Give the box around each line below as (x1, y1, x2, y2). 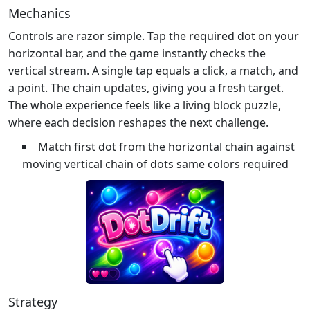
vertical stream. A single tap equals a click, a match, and (8, 62, 298, 78)
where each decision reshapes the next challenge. (8, 114, 268, 130)
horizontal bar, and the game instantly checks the (8, 45, 266, 61)
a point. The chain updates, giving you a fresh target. (8, 80, 284, 95)
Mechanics (8, 4, 71, 21)
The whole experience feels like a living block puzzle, (8, 97, 281, 113)
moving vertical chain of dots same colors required (22, 156, 289, 172)
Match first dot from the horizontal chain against (38, 138, 295, 154)
